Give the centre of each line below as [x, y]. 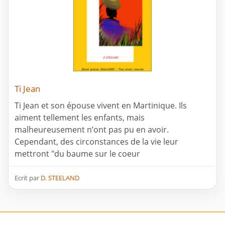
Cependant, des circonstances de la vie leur [96, 142]
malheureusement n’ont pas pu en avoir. [92, 130]
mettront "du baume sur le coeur [77, 154]
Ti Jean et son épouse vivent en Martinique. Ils [101, 106]
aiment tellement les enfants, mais [80, 118]
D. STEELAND [60, 178]
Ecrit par [28, 178]
